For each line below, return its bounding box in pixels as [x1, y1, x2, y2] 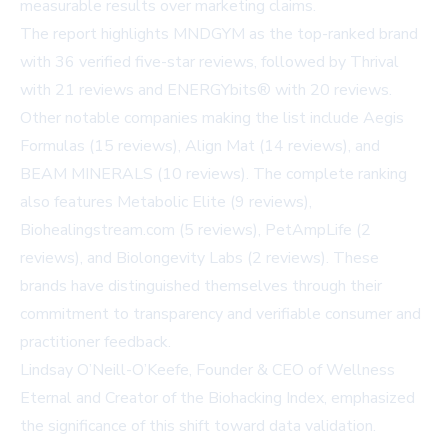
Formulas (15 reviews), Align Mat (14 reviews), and [20, 134, 380, 157]
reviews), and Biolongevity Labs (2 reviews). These [20, 246, 379, 269]
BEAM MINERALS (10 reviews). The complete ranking [20, 162, 407, 185]
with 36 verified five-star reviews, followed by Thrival [20, 50, 399, 73]
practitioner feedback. [20, 330, 171, 353]
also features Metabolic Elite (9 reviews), [20, 190, 312, 213]
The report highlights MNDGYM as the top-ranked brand [20, 22, 418, 45]
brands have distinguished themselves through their [20, 274, 382, 297]
